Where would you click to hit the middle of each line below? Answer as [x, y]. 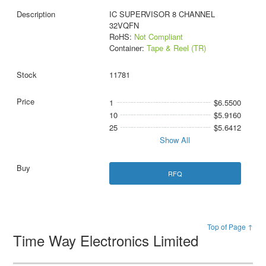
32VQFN [124, 26]
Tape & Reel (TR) [176, 48]
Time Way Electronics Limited [108, 240]
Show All [175, 140]
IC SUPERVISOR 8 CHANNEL [162, 14]
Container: [128, 48]
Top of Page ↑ [230, 226]
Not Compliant [158, 37]
